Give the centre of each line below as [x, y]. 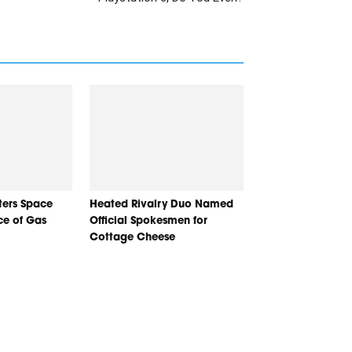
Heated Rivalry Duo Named [161, 204]
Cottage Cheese [132, 237]
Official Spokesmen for [148, 221]
